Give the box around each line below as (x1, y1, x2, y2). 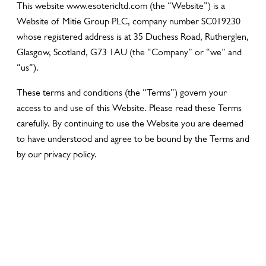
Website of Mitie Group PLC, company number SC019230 (17, 15, 240, 27)
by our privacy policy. (17, 148, 97, 160)
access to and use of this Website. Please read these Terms (17, 102, 242, 113)
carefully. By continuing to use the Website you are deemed (17, 118, 243, 129)
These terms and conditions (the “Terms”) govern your (17, 87, 227, 98)
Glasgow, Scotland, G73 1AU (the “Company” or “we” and (17, 46, 242, 58)
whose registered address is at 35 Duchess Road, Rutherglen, (17, 31, 249, 42)
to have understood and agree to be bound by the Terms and (17, 133, 249, 144)
